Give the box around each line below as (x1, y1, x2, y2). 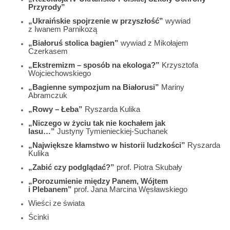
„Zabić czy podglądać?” (28, 163, 114, 171)
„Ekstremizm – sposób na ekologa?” (28, 61, 160, 69)
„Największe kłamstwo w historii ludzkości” (28, 141, 185, 149)
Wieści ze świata (28, 199, 85, 207)
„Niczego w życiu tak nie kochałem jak (28, 119, 165, 127)
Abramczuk (28, 91, 67, 100)
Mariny (159, 83, 184, 91)
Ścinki (28, 213, 49, 221)
